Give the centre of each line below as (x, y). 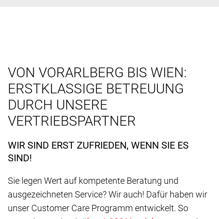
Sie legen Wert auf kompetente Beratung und (93, 181)
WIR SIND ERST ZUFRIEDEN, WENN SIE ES (98, 145)
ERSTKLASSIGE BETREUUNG (96, 89)
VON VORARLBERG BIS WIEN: (97, 73)
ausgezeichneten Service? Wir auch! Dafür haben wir (108, 195)
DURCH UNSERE (58, 105)
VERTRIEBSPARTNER (72, 121)
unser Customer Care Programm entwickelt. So (98, 208)
